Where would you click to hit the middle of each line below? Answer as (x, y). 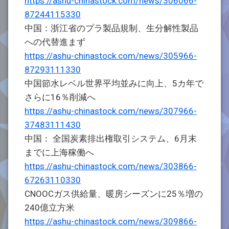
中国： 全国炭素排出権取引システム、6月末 (111, 139)
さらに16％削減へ (60, 97)
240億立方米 (50, 208)
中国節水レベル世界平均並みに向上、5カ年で (114, 83)
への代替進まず (55, 42)
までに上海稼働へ (59, 152)
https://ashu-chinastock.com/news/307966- (111, 111)
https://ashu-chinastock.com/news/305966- (111, 56)
